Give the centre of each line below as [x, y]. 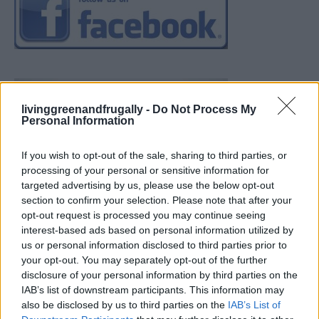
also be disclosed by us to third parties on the [125, 304]
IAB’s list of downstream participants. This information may [153, 289]
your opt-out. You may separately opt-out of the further [144, 260]
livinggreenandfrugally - [87, 109]
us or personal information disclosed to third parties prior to [154, 245]
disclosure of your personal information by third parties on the [159, 274]
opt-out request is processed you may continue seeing [143, 215]
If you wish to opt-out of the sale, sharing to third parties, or [154, 155]
